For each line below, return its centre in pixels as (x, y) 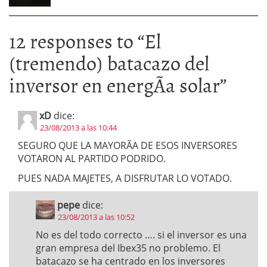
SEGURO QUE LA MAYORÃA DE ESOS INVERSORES (128, 145)
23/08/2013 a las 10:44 (78, 128)
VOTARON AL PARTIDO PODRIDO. (92, 159)
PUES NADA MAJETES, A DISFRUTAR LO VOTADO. (125, 178)
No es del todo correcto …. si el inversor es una (141, 235)
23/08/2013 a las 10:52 (96, 217)
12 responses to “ (77, 40)
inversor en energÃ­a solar (114, 84)
